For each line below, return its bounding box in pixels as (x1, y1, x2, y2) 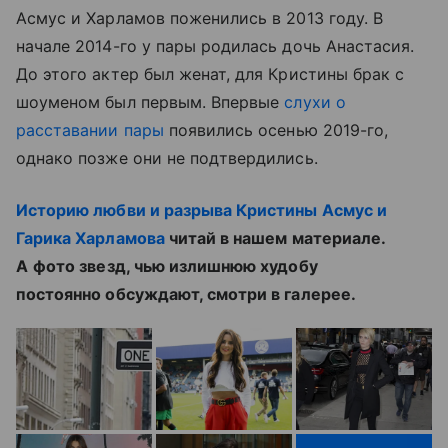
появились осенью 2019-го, (163, 120, 389, 140)
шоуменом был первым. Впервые (16, 92, 285, 112)
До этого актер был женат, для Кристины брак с (16, 64, 405, 84)
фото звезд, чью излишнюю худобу (33, 256, 318, 276)
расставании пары (16, 120, 164, 140)
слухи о (284, 92, 346, 112)
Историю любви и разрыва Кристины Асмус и (16, 200, 387, 220)
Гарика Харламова (16, 228, 165, 248)
